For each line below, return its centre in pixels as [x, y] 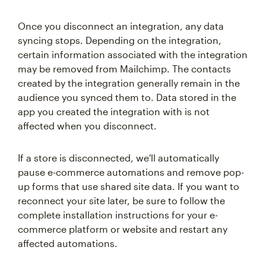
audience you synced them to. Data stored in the [127, 97]
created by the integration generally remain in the [129, 83]
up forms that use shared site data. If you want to [129, 186]
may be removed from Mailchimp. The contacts [124, 69]
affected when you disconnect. [87, 126]
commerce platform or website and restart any [123, 229]
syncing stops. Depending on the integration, [120, 40]
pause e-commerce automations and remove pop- [131, 172]
